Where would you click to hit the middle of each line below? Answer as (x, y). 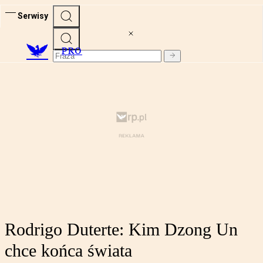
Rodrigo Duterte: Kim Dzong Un (121, 230)
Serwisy (33, 16)
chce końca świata (68, 251)
